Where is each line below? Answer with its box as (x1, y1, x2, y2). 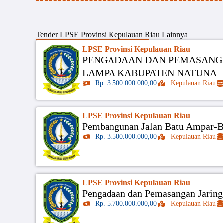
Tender (36, 30, 60, 39)
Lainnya (160, 30, 188, 39)
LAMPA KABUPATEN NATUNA (82, 67, 217, 78)
